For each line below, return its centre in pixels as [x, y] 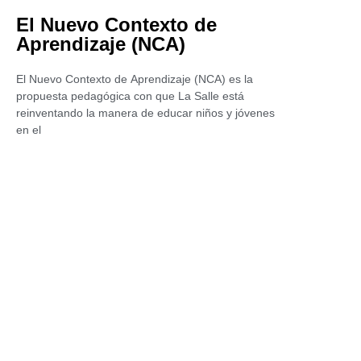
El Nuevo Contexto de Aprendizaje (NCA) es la [135, 79]
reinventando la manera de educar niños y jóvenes [145, 113]
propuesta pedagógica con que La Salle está [130, 96]
